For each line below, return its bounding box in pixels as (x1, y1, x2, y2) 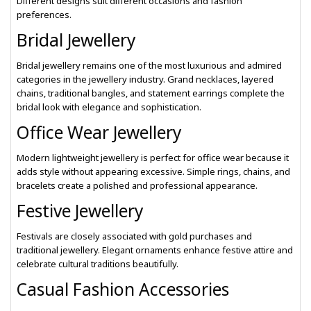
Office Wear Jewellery (17, 121, 182, 144)
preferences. (17, 8, 72, 21)
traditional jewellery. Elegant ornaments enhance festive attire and (17, 244, 293, 256)
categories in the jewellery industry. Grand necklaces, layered (17, 73, 274, 85)
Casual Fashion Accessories (17, 278, 229, 301)
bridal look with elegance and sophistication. (17, 101, 201, 113)
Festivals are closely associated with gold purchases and (17, 230, 252, 242)
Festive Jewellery (17, 199, 144, 222)
